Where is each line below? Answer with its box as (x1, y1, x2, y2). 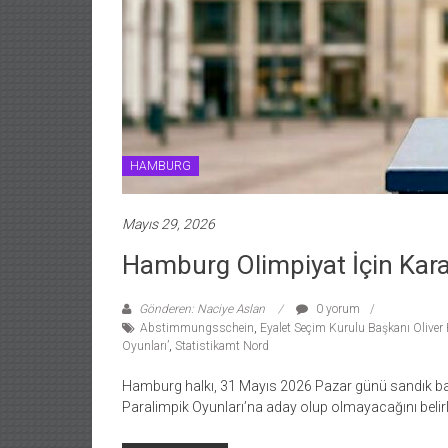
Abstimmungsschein (140, 321, 254, 335)
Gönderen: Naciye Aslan (136, 302, 268, 316)
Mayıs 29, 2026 (122, 216, 215, 232)
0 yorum (313, 302, 360, 316)
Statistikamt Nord (175, 339, 269, 353)
